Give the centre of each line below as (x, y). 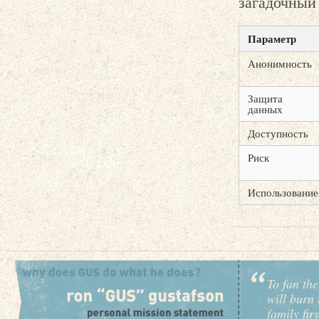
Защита (265, 98)
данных (265, 109)
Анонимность (280, 63)
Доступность (278, 133)
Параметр (272, 38)
